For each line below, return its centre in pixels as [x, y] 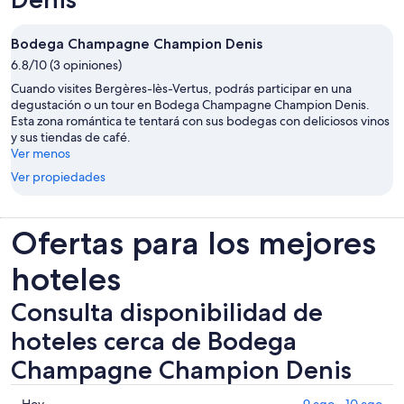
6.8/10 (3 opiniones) [66, 65]
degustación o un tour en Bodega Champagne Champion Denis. [190, 105]
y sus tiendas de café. [71, 138]
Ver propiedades [58, 177]
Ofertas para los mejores [193, 243]
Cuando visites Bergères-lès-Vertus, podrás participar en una [181, 89]
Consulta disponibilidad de [167, 312]
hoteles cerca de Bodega [154, 341]
